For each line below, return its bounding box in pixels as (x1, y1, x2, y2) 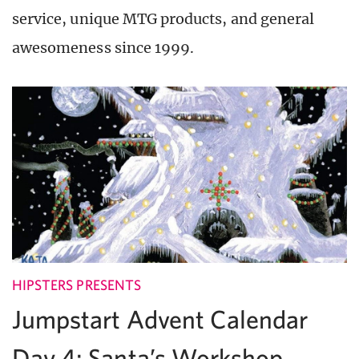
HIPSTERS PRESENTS (12, 276, 141, 293)
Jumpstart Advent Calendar (12, 304, 309, 333)
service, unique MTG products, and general (12, 9, 315, 28)
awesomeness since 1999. (12, 38, 195, 57)
